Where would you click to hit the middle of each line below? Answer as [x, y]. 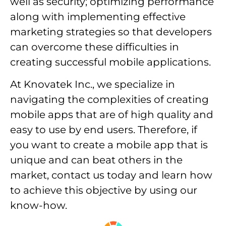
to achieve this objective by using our [104, 190]
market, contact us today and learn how [111, 175]
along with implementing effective [98, 16]
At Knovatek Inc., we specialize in [93, 84]
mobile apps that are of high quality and [112, 115]
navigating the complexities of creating [109, 100]
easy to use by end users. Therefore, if [104, 130]
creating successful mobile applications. [110, 62]
